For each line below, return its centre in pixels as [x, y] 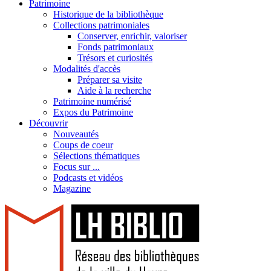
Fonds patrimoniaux [116, 47]
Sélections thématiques [96, 156]
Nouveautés [76, 134]
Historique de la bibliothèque [108, 14]
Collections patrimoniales [101, 25]
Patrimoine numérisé [92, 101]
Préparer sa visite [110, 80]
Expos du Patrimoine [93, 112]
